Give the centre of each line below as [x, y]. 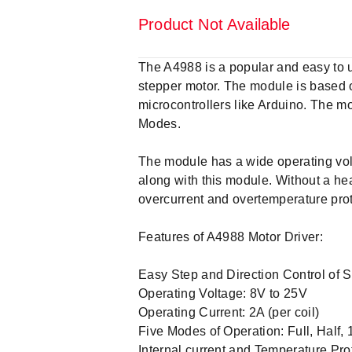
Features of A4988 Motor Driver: [231, 237]
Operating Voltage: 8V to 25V [223, 293]
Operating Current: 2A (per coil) [229, 312]
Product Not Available [214, 24]
